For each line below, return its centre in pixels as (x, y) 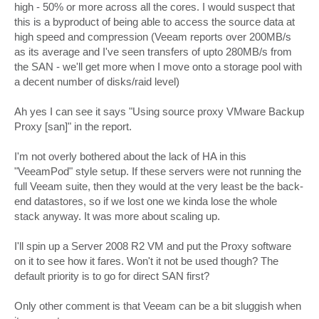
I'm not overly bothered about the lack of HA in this (130, 157)
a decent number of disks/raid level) (97, 82)
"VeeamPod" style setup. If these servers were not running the (158, 172)
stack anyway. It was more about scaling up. (117, 216)
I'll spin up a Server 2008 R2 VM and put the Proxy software (153, 246)
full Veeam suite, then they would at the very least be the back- (159, 187)
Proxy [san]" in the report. (73, 127)
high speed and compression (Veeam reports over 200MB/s (153, 37)
